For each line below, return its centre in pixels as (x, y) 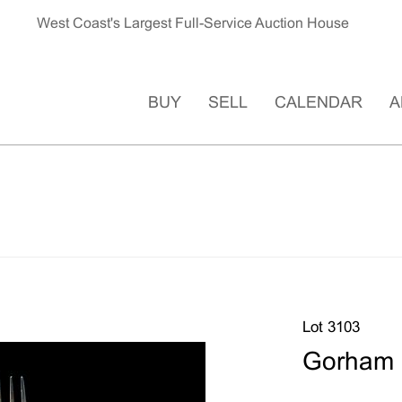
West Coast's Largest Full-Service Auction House (193, 24)
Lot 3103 (331, 328)
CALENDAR (319, 103)
